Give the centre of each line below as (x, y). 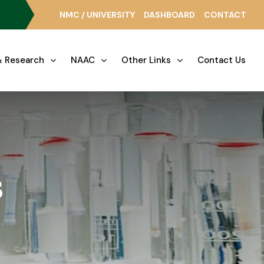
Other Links (146, 60)
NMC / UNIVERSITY (97, 15)
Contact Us (222, 60)
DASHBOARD (169, 15)
